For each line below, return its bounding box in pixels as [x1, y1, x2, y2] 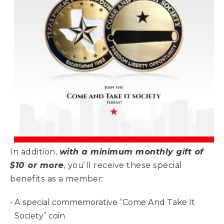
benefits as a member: [10, 174, 106, 183]
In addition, [10, 147, 59, 156]
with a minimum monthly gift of [59, 147, 203, 156]
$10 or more [10, 160, 64, 170]
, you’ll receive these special [63, 160, 182, 170]
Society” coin [14, 211, 65, 220]
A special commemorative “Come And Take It [14, 197, 195, 207]
